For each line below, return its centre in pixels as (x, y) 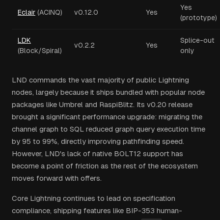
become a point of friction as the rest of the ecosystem (105, 166)
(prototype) (199, 18)
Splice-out (197, 40)
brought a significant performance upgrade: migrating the (107, 117)
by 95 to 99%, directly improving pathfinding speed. (98, 141)
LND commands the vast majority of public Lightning (100, 80)
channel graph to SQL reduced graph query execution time (109, 129)
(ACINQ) (49, 12)
